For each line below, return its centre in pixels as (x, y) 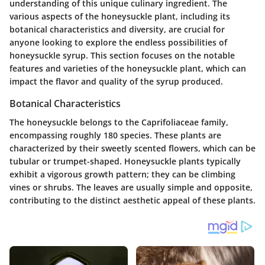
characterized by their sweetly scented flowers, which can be (132, 148)
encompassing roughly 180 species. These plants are (115, 135)
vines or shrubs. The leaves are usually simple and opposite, (131, 188)
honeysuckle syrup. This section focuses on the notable (122, 55)
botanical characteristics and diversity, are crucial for (117, 29)
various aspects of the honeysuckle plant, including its (120, 16)
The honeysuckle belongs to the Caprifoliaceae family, (119, 122)
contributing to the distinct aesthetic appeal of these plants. (132, 201)
